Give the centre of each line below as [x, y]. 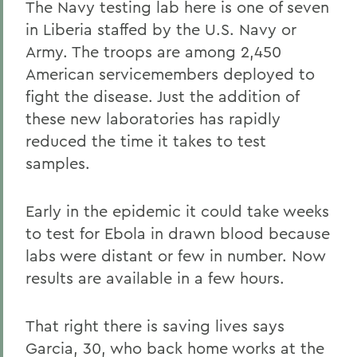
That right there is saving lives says [155, 326]
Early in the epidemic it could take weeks [177, 211]
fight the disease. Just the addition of [162, 96]
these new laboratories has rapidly [153, 118]
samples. [58, 163]
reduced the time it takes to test [146, 141]
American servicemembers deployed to [170, 74]
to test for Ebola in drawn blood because [178, 233]
